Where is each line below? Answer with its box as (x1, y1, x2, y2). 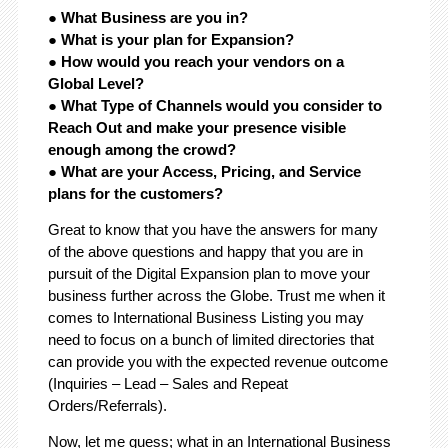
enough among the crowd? (47, 141, 236, 159)
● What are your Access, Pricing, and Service (47, 163, 361, 181)
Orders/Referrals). (47, 397, 167, 415)
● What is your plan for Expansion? (47, 31, 294, 49)
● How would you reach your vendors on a (47, 53, 344, 71)
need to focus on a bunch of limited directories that (47, 331, 374, 349)
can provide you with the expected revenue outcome (47, 353, 388, 371)
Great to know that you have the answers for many (47, 221, 378, 239)
